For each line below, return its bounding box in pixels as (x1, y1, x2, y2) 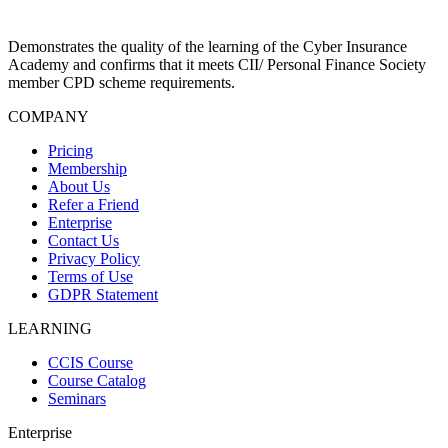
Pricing (48, 142, 93, 160)
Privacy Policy (48, 250, 140, 268)
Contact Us (48, 232, 119, 250)
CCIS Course (48, 354, 133, 372)
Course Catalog (48, 372, 146, 390)
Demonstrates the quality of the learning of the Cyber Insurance (8, 38, 407, 56)
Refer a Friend (48, 196, 139, 214)
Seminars (48, 390, 106, 408)
